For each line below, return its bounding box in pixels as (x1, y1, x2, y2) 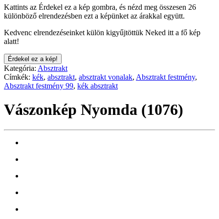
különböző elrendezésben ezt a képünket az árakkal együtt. (4, 11, 185, 20)
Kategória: (4, 64, 38, 72)
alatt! (4, 37, 19, 45)
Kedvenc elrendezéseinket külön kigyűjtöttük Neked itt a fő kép (4, 28, 200, 37)
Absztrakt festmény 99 (4, 81, 73, 90)
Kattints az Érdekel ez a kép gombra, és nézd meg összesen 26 (4, 2, 196, 11)
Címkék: (4, 72, 32, 81)
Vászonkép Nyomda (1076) (4, 101, 183, 119)
